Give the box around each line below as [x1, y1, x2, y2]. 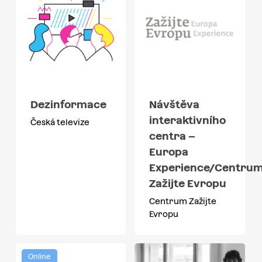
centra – [149, 130, 196, 143]
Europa [149, 146, 189, 158]
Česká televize [30, 118, 89, 127]
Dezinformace [30, 98, 106, 111]
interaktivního [149, 114, 226, 127]
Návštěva [149, 98, 200, 111]
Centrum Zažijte [149, 196, 217, 206]
